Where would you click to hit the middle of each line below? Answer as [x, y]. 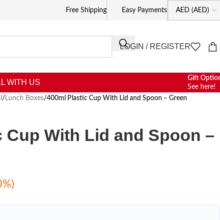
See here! [202, 87]
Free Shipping [86, 10]
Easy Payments [144, 10]
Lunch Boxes [24, 98]
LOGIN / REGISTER [155, 46]
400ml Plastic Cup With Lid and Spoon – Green [117, 98]
